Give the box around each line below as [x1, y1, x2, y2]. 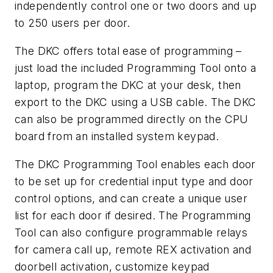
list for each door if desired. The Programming [15, 208, 251, 222]
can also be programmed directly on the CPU [15, 112, 249, 126]
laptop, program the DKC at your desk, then [15, 78, 241, 91]
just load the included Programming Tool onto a [15, 61, 257, 74]
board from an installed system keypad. [15, 129, 219, 143]
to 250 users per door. [15, 16, 130, 30]
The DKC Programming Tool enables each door [15, 157, 256, 171]
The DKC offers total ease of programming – [15, 44, 242, 57]
